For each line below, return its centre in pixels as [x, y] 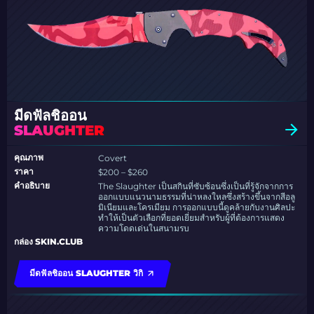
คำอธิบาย [32, 186]
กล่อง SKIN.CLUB [48, 242]
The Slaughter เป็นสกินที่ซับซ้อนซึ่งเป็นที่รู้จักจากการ [196, 186]
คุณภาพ [29, 158]
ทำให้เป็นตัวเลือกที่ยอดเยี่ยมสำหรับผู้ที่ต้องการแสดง [192, 218]
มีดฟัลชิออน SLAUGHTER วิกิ [86, 273]
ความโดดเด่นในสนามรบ [144, 228]
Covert [113, 158]
